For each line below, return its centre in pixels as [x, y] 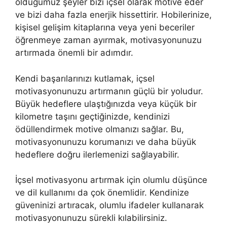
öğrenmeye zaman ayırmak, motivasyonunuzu [108, 40]
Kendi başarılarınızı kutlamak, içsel [85, 78]
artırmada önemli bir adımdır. [74, 53]
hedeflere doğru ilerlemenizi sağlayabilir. [97, 154]
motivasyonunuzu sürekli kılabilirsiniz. [91, 218]
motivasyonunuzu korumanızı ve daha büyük [106, 142]
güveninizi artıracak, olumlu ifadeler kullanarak [109, 205]
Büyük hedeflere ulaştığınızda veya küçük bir [106, 104]
